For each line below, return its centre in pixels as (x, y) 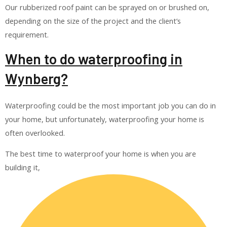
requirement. (27, 35)
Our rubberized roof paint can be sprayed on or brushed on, (107, 7)
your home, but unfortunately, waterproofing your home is (105, 119)
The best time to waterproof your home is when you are (101, 154)
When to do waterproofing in (94, 59)
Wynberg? (36, 78)
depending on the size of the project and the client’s (93, 21)
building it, (23, 167)
